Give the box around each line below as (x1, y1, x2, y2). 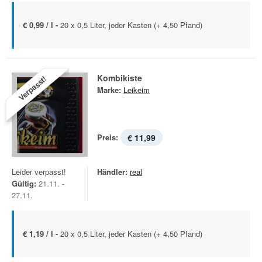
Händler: (97, 166, 127, 177)
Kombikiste (97, 72, 142, 84)
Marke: (97, 84, 121, 95)
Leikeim (123, 84, 150, 95)
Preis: (97, 132, 118, 143)
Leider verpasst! (12, 166, 66, 177)
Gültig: (12, 178, 36, 189)
